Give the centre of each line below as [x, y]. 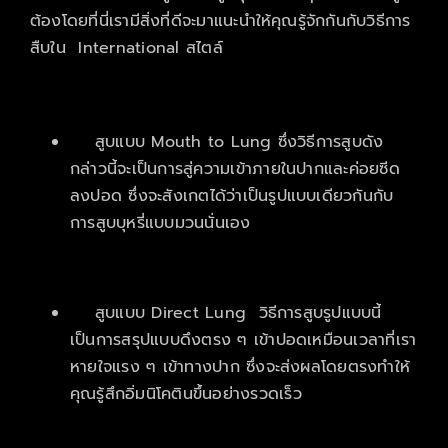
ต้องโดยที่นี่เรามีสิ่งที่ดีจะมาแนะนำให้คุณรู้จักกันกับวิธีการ [220, 20]
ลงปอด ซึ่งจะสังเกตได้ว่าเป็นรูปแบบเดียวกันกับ [231, 195]
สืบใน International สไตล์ [126, 47]
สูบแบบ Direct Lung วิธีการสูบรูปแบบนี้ [238, 312]
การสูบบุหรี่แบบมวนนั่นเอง [160, 222]
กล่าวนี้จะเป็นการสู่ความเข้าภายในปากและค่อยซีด [234, 168]
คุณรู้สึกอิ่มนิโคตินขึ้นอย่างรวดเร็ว [185, 393]
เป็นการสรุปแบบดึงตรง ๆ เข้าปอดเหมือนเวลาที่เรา [243, 339]
